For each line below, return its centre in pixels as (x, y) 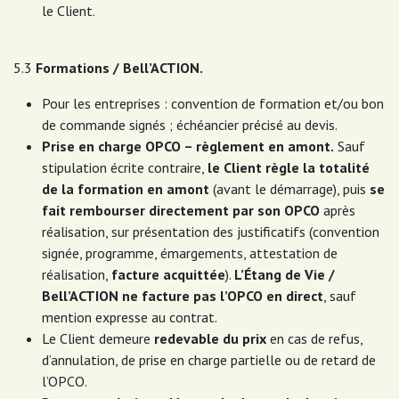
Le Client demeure (98, 338)
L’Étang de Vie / (285, 274)
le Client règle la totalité (289, 167)
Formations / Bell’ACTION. (119, 68)
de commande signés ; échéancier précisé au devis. (190, 125)
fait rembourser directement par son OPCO (181, 210)
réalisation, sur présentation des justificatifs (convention (211, 232)
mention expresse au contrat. (130, 317)
